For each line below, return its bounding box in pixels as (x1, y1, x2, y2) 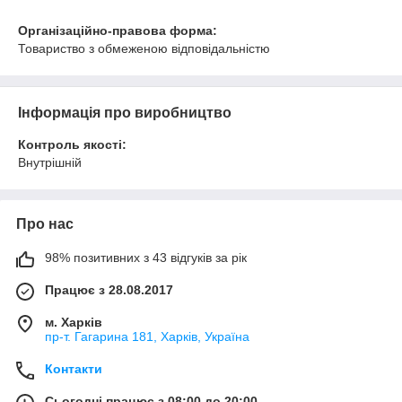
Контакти (45, 362, 102, 376)
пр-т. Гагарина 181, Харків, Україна (45, 329, 249, 344)
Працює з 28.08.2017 (45, 283, 173, 297)
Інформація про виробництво (18, 105, 232, 120)
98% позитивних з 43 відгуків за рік (45, 250, 247, 265)
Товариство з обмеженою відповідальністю (18, 41, 270, 56)
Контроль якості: (18, 137, 127, 152)
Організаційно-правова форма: (18, 23, 217, 38)
